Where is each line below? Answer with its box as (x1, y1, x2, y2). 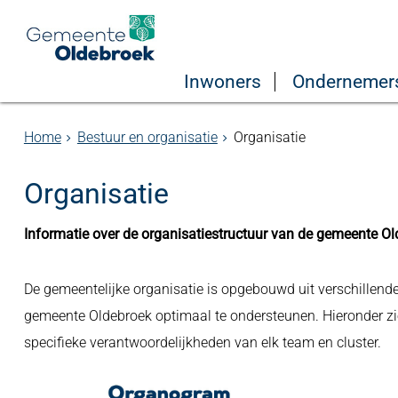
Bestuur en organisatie (76, 129, 218, 146)
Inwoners (184, 71, 261, 92)
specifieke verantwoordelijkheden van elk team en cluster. (23, 334, 385, 351)
